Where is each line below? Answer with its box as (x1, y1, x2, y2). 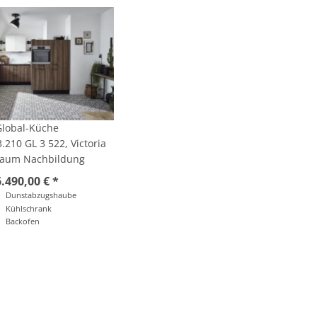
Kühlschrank (6, 202, 52, 214)
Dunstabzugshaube (6, 190, 77, 201)
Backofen (6, 216, 40, 227)
